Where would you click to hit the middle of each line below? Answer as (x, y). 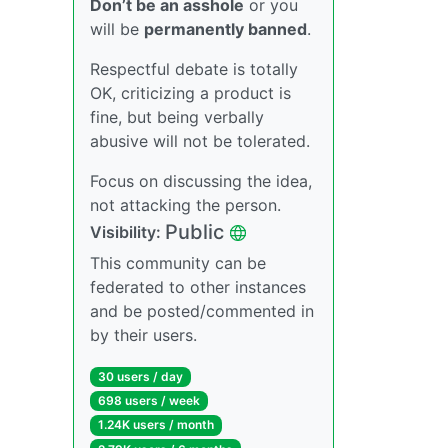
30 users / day (140, 376)
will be (117, 29)
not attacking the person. (185, 205)
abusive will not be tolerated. (200, 141)
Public (194, 232)
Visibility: (127, 232)
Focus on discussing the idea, (201, 181)
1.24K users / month (155, 425)
